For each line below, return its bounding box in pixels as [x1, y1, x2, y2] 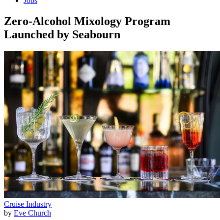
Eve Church [14, 208, 51, 217]
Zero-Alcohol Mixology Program [4, 14, 170, 27]
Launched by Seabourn [4, 27, 120, 41]
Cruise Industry [4, 199, 52, 208]
